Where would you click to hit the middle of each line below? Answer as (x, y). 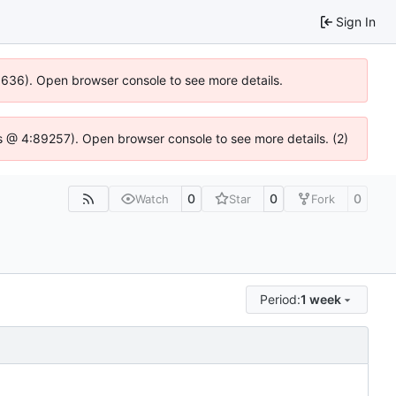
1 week (321, 299)
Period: (281, 299)
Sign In (356, 21)
